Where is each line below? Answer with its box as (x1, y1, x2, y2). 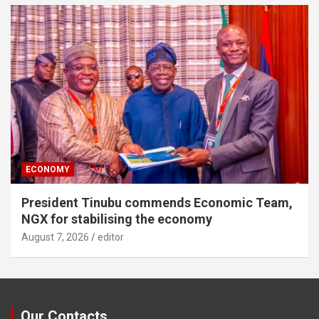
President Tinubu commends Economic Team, (21, 194, 293, 210)
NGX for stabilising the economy (21, 211, 212, 226)
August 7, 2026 (21, 231, 89, 243)
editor (98, 231, 124, 243)
